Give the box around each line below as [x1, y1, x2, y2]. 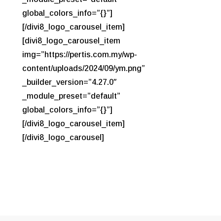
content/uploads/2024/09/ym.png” [22, 64, 145, 73]
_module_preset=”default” [22, 91, 120, 100]
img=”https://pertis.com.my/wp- [22, 50, 137, 59]
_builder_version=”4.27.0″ [22, 77, 116, 86]
